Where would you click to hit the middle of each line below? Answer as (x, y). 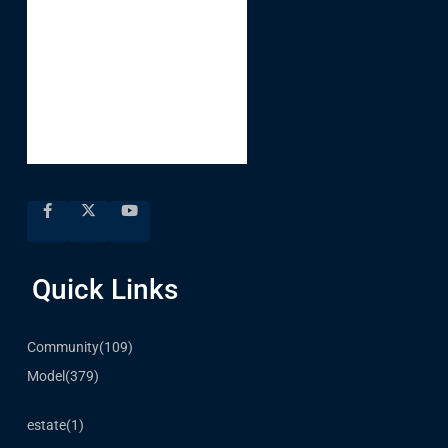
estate (46, 424)
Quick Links (105, 289)
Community (63, 346)
